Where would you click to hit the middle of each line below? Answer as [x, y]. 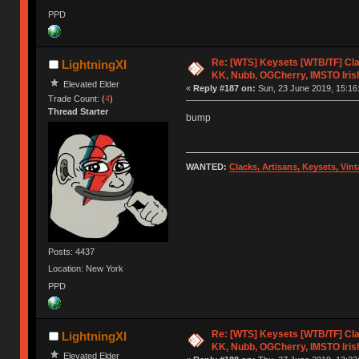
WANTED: [207, 167]
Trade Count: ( [77, 98]
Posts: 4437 [72, 252]
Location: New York [86, 269]
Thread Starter [79, 111]
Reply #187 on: [224, 88]
